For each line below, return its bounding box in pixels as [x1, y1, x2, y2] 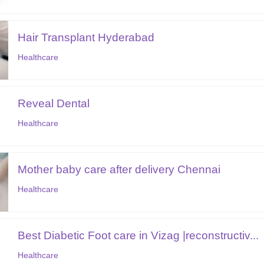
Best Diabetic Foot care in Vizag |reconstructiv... [18, 229, 259, 242]
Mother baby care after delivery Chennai [18, 163, 221, 176]
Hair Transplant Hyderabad [18, 31, 155, 44]
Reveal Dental [18, 97, 90, 110]
